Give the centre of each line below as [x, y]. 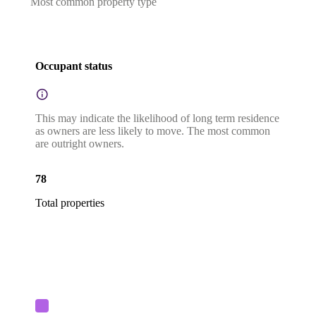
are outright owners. [80, 144]
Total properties [70, 203]
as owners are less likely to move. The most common [153, 131]
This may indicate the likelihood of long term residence [157, 119]
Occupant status [74, 66]
